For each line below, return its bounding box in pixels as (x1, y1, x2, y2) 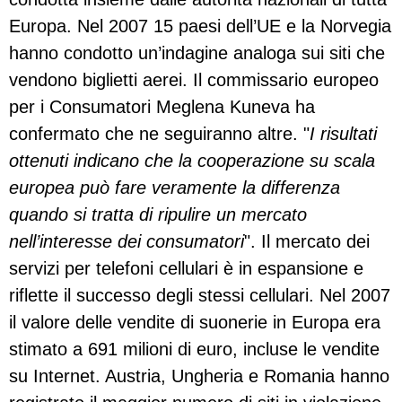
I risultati (310, 124, 377, 144)
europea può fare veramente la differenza (9, 178, 340, 198)
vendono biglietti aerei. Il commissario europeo (9, 70, 379, 91)
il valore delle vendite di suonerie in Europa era (9, 312, 380, 333)
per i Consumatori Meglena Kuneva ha (9, 97, 315, 118)
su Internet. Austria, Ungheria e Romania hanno (9, 366, 389, 387)
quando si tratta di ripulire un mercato (9, 205, 307, 225)
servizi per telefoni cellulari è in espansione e (9, 258, 363, 279)
